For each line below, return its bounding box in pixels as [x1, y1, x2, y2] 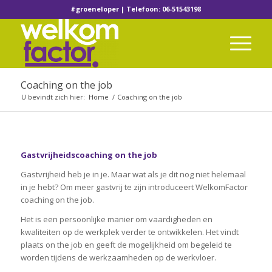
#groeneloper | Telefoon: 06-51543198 [70, 4, 202, 13]
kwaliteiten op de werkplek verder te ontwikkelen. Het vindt [20, 226, 239, 238]
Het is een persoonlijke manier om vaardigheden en [20, 214, 212, 225]
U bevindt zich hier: [21, 92, 85, 101]
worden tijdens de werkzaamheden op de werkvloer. [20, 252, 216, 263]
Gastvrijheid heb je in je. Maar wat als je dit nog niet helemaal [20, 169, 246, 180]
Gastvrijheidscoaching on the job [20, 149, 157, 161]
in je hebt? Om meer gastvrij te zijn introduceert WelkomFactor [20, 182, 248, 193]
